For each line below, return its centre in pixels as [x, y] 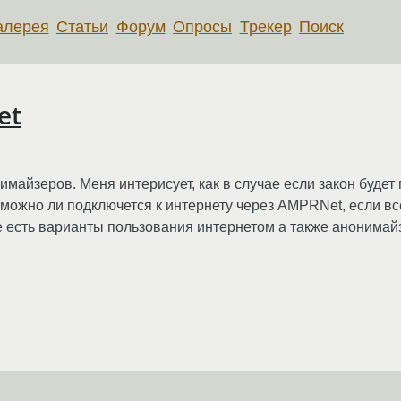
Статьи [83, 26]
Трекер [265, 26]
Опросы [203, 26]
